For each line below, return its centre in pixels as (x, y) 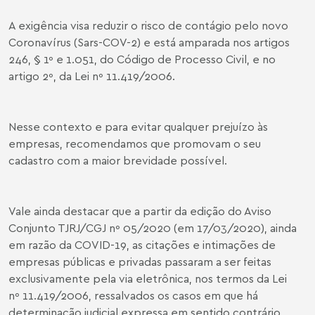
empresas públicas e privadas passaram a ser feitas (140, 261)
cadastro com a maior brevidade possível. (118, 160)
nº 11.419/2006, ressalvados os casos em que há (133, 295)
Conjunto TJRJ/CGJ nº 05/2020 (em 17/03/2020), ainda (153, 227)
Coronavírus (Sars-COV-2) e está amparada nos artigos (149, 42)
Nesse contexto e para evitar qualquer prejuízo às (138, 126)
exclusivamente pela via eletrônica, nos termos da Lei (148, 278)
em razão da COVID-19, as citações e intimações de (142, 244)
